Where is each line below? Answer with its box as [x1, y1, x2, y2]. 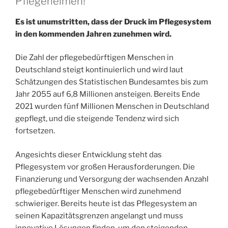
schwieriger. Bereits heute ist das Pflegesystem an [15, 198, 197, 208]
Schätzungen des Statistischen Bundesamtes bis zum [15, 77, 208, 87]
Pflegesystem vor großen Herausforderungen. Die [15, 162, 195, 172]
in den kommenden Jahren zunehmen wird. [15, 29, 172, 39]
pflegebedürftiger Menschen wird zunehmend [15, 186, 181, 196]
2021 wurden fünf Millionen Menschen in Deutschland [15, 102, 209, 111]
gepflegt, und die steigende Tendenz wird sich [15, 114, 179, 124]
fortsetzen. [15, 126, 55, 136]
